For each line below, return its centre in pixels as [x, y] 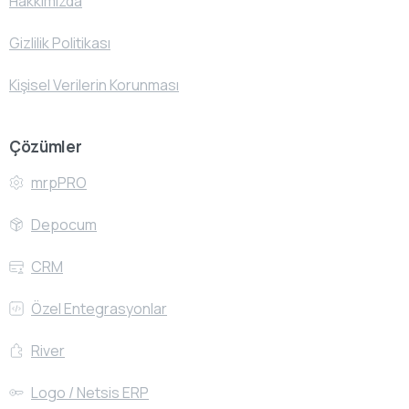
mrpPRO [59, 182]
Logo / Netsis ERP [90, 392]
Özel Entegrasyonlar [99, 308]
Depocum [64, 224]
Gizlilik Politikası [60, 42]
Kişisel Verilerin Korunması [94, 84]
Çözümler [46, 146]
